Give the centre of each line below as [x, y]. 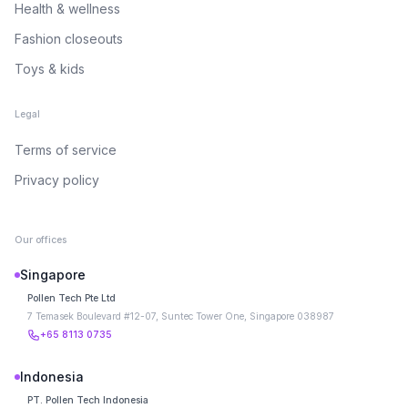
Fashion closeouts [69, 39]
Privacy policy [57, 180]
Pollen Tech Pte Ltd [71, 298]
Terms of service [66, 150]
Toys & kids [50, 69]
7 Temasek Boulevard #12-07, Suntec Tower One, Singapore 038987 [181, 316]
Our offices [41, 240]
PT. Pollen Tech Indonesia [88, 400]
